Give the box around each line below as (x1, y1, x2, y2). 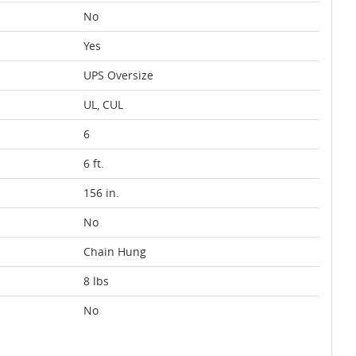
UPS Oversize (83, 68, 153, 83)
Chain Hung (83, 244, 146, 259)
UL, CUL (83, 97, 123, 112)
